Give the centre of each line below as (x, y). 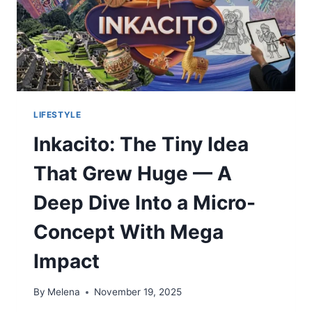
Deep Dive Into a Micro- (145, 202)
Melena (64, 292)
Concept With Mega (128, 232)
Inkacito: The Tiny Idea (141, 144)
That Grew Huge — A (133, 173)
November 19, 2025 (138, 292)
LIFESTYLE (57, 114)
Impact (67, 261)
